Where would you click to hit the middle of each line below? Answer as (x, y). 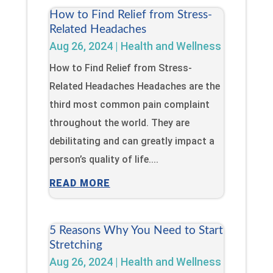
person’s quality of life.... (104, 159)
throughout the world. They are (119, 122)
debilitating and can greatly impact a (132, 141)
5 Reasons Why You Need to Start (136, 230)
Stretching (76, 245)
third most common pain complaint (129, 104)
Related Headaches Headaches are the (134, 86)
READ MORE (80, 183)
